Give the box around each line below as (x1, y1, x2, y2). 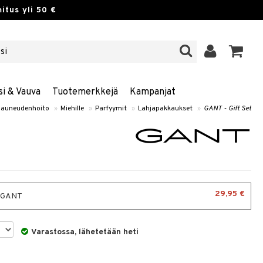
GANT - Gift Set (204, 104, 251, 113)
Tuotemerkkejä (52, 86, 118, 98)
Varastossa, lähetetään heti (31, 227, 139, 237)
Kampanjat (129, 86, 176, 98)
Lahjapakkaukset (138, 104, 193, 113)
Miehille (60, 104, 84, 113)
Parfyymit (95, 104, 127, 113)
